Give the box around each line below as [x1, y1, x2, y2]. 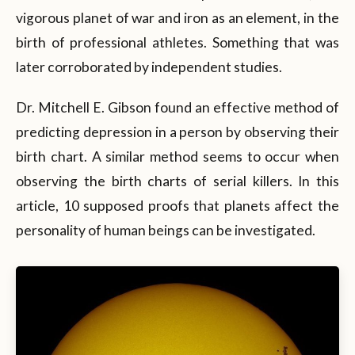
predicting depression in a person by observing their [16, 123, 339, 140]
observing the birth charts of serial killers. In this [16, 172, 339, 189]
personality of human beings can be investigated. [16, 221, 315, 239]
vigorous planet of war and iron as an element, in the [16, 9, 339, 26]
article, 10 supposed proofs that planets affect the [16, 197, 339, 214]
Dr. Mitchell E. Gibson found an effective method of [16, 98, 339, 116]
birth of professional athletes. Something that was [16, 33, 339, 51]
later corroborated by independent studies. [16, 58, 282, 75]
